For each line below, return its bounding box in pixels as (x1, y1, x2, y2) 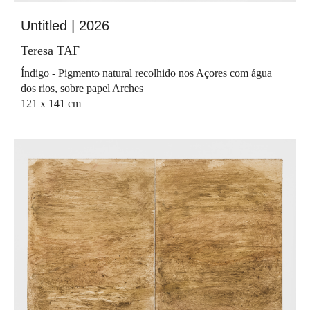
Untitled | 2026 (21, 17, 109, 33)
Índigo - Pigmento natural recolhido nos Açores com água (21, 66, 272, 79)
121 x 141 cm (21, 97, 81, 109)
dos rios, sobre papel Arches (21, 82, 143, 94)
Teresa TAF (21, 43, 80, 57)
